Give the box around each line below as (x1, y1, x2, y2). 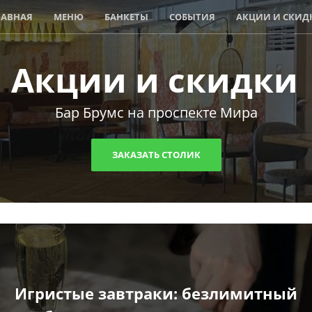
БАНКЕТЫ (104, 10, 148, 23)
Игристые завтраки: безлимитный (15, 282, 297, 304)
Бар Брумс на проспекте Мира (54, 103, 258, 122)
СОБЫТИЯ (169, 10, 215, 23)
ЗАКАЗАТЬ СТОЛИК (111, 148, 201, 161)
